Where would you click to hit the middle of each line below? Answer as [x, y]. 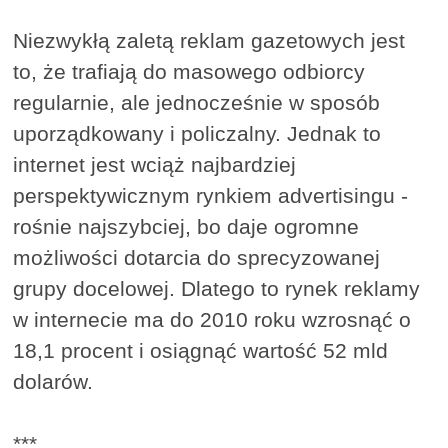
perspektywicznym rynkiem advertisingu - [211, 195]
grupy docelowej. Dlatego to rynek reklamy [217, 288]
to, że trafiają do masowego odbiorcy [189, 71]
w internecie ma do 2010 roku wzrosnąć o [212, 319]
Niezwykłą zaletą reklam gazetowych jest [209, 40]
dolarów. [53, 381]
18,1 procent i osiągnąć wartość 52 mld [201, 350]
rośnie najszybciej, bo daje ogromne [186, 226]
